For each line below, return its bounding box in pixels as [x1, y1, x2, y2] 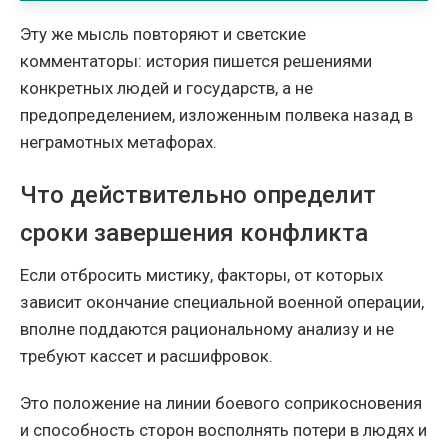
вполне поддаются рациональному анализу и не [20, 318, 394, 339]
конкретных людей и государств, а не [20, 77, 313, 98]
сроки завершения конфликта [20, 218, 368, 247]
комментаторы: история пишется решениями [20, 50, 372, 71]
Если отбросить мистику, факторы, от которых [20, 264, 383, 285]
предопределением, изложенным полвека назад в [20, 104, 413, 125]
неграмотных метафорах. [20, 131, 217, 152]
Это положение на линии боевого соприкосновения [20, 392, 422, 413]
